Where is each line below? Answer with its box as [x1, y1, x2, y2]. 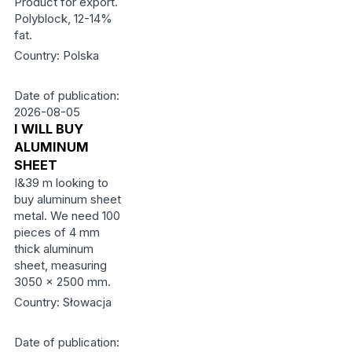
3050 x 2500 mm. [13, 274, 111, 289]
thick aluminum [13, 241, 93, 256]
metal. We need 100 [13, 208, 120, 223]
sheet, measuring [13, 258, 107, 273]
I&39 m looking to [13, 175, 108, 190]
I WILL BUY [13, 121, 83, 137]
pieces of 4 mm [13, 225, 100, 240]
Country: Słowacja [13, 295, 112, 310]
